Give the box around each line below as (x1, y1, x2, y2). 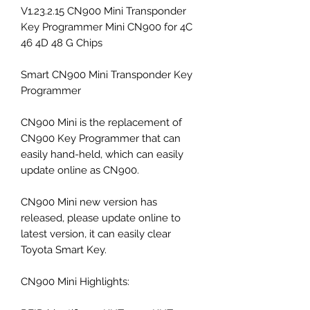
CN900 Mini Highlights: (21, 275, 129, 288)
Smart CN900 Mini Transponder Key (21, 68, 192, 81)
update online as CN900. (21, 163, 139, 176)
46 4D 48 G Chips (21, 36, 102, 49)
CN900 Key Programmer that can (21, 131, 181, 145)
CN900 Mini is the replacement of (21, 116, 182, 129)
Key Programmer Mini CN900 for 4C (21, 20, 192, 33)
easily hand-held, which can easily (21, 147, 183, 161)
